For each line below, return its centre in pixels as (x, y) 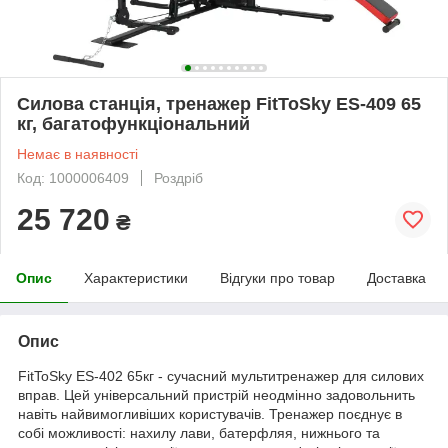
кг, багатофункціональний (133, 123)
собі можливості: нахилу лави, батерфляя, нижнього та (199, 432)
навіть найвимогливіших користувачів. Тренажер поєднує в (210, 413)
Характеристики (136, 277)
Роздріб (178, 177)
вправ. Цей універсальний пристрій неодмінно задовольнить (216, 394)
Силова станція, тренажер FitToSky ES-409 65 (219, 103)
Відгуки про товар (277, 277)
